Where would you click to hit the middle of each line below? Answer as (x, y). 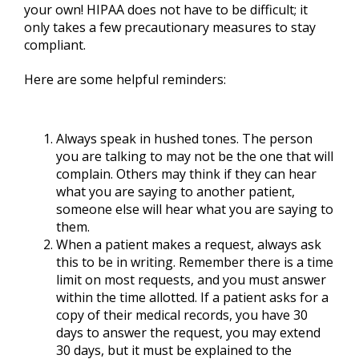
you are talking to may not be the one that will (195, 156)
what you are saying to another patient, (175, 191)
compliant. (55, 44)
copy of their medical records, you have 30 (182, 315)
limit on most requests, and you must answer (191, 279)
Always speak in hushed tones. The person (184, 138)
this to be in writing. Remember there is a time (195, 262)
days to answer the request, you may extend (188, 332)
